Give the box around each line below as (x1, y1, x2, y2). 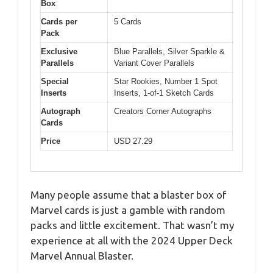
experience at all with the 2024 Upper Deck (30, 235, 233, 247)
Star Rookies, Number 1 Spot (114, 76, 218, 86)
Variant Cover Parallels (114, 58, 194, 68)
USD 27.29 (114, 136, 152, 146)
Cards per (41, 16, 77, 26)
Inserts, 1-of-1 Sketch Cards (114, 88, 214, 97)
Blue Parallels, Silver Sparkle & (114, 46, 225, 56)
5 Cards (114, 16, 141, 26)
